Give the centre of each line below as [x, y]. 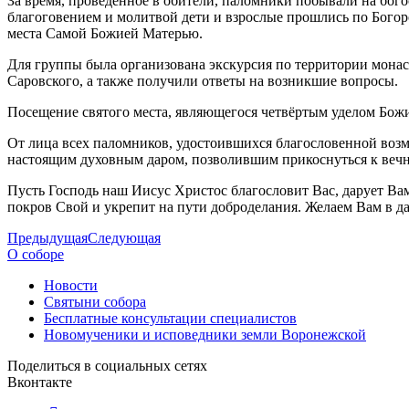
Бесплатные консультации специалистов [170, 318]
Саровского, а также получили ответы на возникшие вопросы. [203, 80]
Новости [71, 285]
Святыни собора [95, 301]
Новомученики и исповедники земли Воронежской [205, 334]
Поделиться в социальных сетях [107, 365]
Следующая [124, 237]
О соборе [36, 254]
